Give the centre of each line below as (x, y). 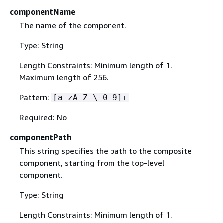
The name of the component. (73, 25)
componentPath (41, 137)
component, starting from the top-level (92, 163)
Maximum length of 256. (64, 77)
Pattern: (35, 97)
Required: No (43, 117)
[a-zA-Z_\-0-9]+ (90, 97)
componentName (43, 12)
